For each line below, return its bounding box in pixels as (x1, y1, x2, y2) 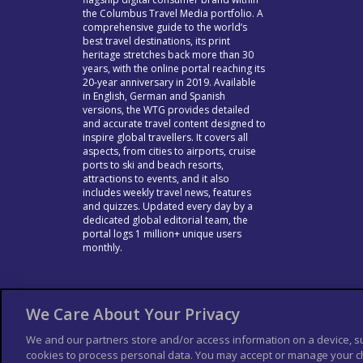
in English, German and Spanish (83, 88, 225, 103)
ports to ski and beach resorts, (83, 157, 224, 172)
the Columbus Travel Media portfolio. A (83, 6, 263, 20)
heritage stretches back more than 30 (83, 47, 254, 62)
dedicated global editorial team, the (83, 212, 248, 227)
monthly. (83, 240, 122, 254)
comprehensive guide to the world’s (83, 19, 247, 34)
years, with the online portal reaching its (83, 61, 265, 75)
